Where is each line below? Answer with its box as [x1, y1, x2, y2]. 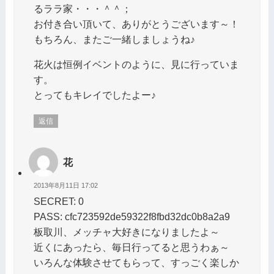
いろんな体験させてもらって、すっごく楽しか [33, 257, 239, 268]
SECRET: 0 [33, 196, 84, 207]
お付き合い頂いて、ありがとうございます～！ [33, 18, 239, 29]
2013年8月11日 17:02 [33, 181, 98, 189]
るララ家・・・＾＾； [33, 2, 131, 14]
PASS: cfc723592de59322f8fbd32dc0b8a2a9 [33, 211, 230, 223]
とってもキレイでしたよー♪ [33, 89, 156, 100]
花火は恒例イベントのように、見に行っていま [33, 58, 239, 70]
